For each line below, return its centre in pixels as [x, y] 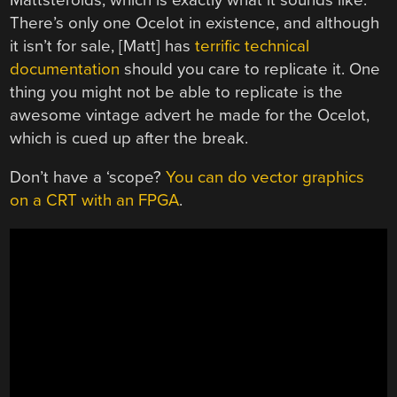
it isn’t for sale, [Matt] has [103, 46]
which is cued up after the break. [129, 138]
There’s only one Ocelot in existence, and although [195, 23]
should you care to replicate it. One [250, 69]
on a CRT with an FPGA [95, 201]
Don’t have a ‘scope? [88, 178]
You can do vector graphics [265, 178]
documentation [65, 69]
